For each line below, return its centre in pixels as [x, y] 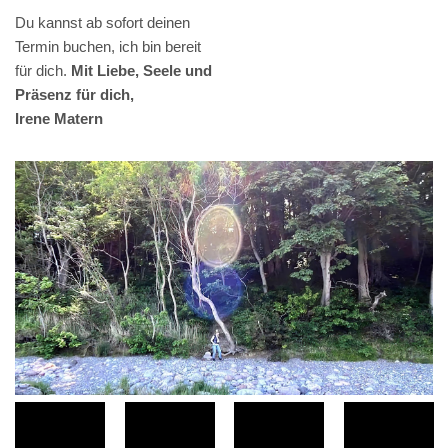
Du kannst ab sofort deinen [102, 22]
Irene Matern [59, 118]
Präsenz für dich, [74, 94]
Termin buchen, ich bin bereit [108, 46]
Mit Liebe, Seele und [141, 70]
